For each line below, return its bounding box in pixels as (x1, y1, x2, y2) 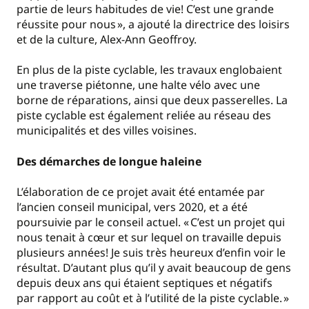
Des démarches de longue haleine (17, 153, 204, 169)
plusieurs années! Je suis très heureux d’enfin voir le (17, 244, 286, 260)
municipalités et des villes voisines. (17, 123, 199, 139)
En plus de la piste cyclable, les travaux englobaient (17, 62, 282, 78)
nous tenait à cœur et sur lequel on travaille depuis (17, 229, 281, 245)
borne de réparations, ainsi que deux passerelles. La (17, 92, 288, 108)
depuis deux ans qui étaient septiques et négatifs (17, 275, 272, 290)
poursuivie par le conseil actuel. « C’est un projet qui (17, 214, 285, 230)
